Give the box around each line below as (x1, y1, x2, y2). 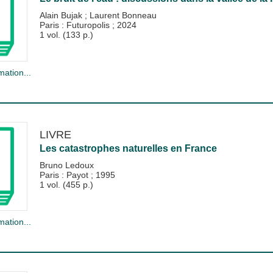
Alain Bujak (39, 10, 85, 21)
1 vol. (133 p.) (39, 30, 93, 40)
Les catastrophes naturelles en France (39, 143, 217, 154)
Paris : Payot (39, 169, 91, 180)
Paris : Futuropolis (39, 20, 112, 30)
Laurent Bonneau (89, 10, 157, 21)
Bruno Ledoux (39, 160, 94, 170)
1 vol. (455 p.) (39, 179, 93, 190)
